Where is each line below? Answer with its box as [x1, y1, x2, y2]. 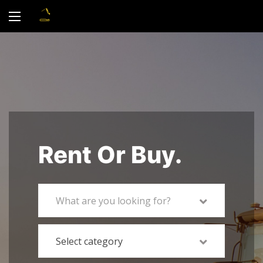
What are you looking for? [56, 194, 171, 207]
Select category [56, 234, 123, 248]
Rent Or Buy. [38, 140, 182, 169]
